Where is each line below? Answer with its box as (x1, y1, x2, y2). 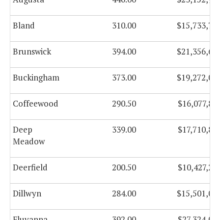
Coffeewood (13, 98, 58, 110)
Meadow (13, 136, 45, 147)
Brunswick (13, 46, 51, 57)
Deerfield (13, 162, 48, 173)
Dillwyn (13, 188, 41, 199)
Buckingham (13, 72, 59, 83)
